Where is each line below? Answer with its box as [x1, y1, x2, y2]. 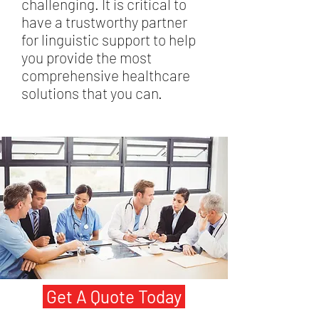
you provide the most [21, 48, 152, 66]
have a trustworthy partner [21, 13, 187, 31]
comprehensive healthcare [21, 66, 190, 84]
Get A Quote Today [46, 286, 182, 307]
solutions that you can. [21, 84, 162, 102]
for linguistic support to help [21, 31, 196, 48]
